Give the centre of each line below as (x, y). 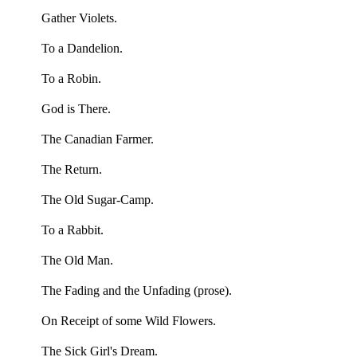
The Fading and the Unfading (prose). (136, 290)
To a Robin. (71, 78)
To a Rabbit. (72, 229)
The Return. (71, 169)
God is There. (76, 108)
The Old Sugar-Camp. (97, 199)
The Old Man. (77, 260)
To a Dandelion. (82, 48)
